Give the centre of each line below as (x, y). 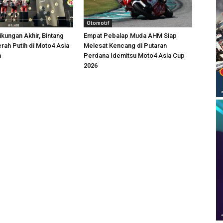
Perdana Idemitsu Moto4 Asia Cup (134, 56)
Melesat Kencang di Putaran (125, 46)
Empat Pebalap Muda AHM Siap (130, 36)
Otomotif (98, 23)
